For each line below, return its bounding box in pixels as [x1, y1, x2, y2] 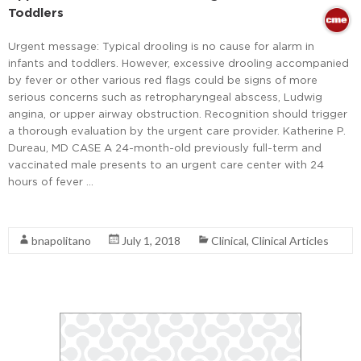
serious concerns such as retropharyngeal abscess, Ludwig [8, 90, 322, 102]
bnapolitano [31, 233, 91, 247]
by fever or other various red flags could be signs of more [8, 73, 317, 85]
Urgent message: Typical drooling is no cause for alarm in [8, 39, 314, 52]
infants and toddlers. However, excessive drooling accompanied [8, 56, 349, 68]
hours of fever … [8, 175, 93, 187]
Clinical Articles [251, 233, 329, 247]
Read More [8, 204, 65, 216]
